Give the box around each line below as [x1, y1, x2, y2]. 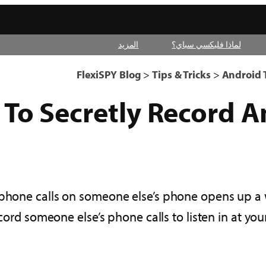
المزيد [118, 39, 139, 50]
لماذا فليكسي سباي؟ [172, 39, 241, 50]
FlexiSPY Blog [76, 68, 141, 81]
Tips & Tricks [152, 68, 211, 81]
